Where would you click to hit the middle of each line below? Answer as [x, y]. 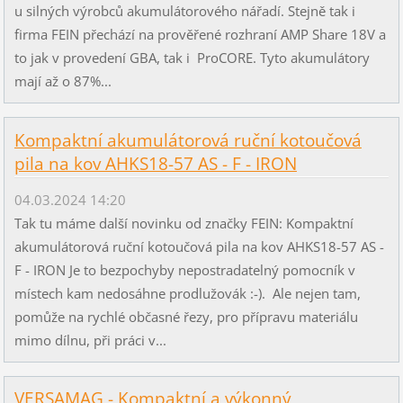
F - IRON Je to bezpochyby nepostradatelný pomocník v [184, 269]
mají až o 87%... [63, 81]
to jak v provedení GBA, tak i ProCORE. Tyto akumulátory [192, 58]
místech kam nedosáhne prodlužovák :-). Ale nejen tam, [187, 293]
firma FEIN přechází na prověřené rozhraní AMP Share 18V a [200, 35]
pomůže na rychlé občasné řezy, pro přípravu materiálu [186, 316]
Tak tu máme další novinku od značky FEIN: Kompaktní [184, 223]
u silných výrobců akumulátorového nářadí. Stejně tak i [184, 11]
